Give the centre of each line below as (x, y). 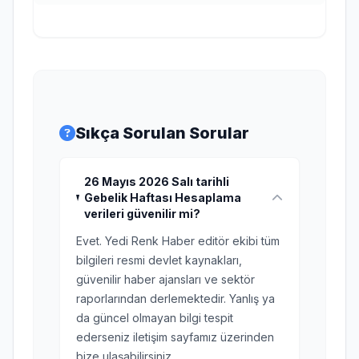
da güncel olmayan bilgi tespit (155, 318)
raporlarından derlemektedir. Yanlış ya (175, 298)
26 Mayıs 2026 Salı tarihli (156, 182)
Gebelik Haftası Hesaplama (162, 198)
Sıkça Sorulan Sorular (162, 133)
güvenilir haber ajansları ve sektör (165, 279)
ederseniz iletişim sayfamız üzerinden (175, 337)
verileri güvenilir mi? (142, 214)
